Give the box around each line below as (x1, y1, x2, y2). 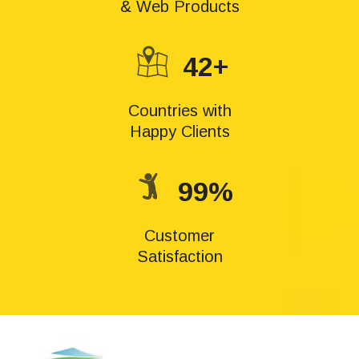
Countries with (127, 102, 232, 119)
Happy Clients (129, 123, 230, 140)
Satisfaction (136, 248, 223, 265)
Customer (144, 227, 215, 244)
